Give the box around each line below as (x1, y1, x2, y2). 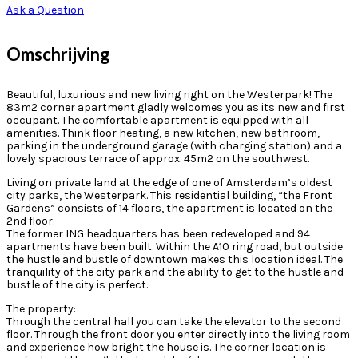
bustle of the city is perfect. (6, 277, 148, 292)
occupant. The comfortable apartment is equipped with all (6, 113, 308, 127)
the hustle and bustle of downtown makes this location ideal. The (6, 252, 343, 266)
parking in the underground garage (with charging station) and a (6, 138, 342, 153)
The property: (6, 301, 76, 316)
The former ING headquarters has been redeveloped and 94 (6, 226, 310, 241)
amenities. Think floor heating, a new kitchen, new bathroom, (6, 125, 320, 140)
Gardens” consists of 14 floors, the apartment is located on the (6, 201, 332, 215)
